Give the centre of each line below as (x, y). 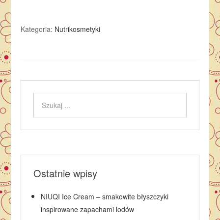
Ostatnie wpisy (66, 173)
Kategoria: (38, 29)
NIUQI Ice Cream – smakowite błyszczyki (105, 196)
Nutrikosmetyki (78, 29)
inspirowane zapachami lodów (88, 209)
